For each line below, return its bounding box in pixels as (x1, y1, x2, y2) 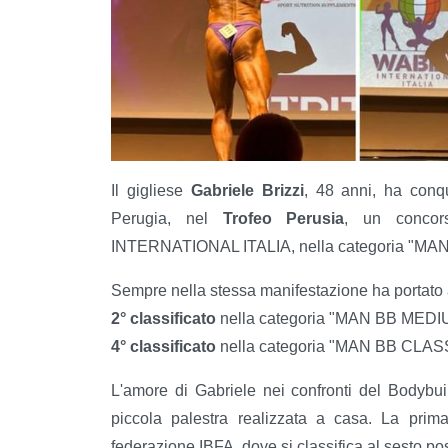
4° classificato (111, 337, 216, 355)
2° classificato (111, 309, 216, 327)
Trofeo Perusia (222, 209, 345, 227)
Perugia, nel (111, 209, 223, 227)
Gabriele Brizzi (190, 181, 304, 199)
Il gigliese (111, 181, 191, 199)
